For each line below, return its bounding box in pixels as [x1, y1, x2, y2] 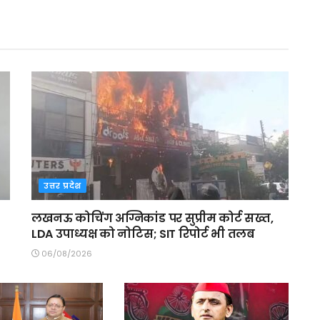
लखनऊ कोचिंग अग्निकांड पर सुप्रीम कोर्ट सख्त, [31, 209, 274, 226]
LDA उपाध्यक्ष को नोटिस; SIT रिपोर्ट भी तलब [31, 225, 255, 242]
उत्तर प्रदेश [44, 179, 81, 191]
